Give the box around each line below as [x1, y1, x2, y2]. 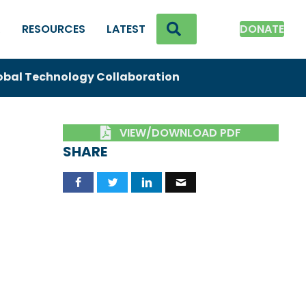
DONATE [240, 20, 284, 37]
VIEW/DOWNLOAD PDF [120, 124, 241, 141]
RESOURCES [22, 20, 85, 37]
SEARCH [186, 20, 229, 36]
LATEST [107, 20, 145, 37]
